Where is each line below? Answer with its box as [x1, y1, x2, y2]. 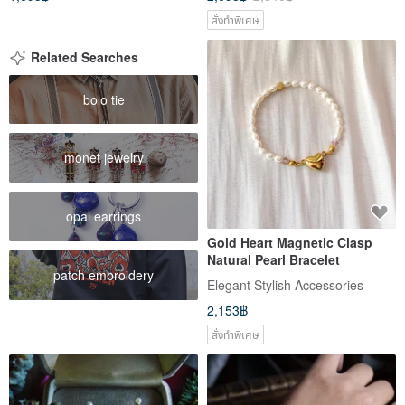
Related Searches [31, 47, 138, 66]
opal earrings [66, 206, 141, 225]
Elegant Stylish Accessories [207, 275, 363, 294]
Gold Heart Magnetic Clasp [207, 232, 372, 251]
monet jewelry [63, 148, 144, 167]
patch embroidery [53, 265, 154, 284]
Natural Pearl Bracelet [207, 250, 340, 268]
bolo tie [82, 89, 125, 108]
